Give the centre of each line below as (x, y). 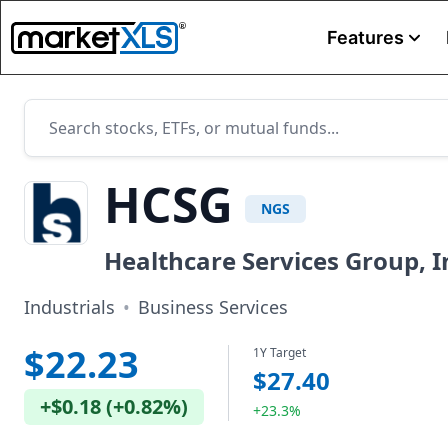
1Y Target (279, 352)
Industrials (69, 307)
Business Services (213, 307)
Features (365, 37)
